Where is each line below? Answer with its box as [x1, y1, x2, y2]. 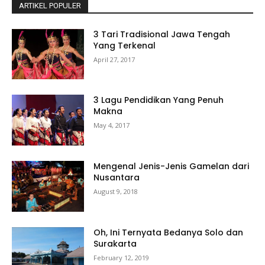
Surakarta [93, 237, 137, 250]
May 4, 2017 [93, 121, 130, 130]
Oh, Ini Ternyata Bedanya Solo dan [93, 226, 244, 238]
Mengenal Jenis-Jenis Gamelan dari [93, 160, 250, 172]
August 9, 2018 [93, 186, 138, 196]
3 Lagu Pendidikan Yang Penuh [93, 94, 224, 106]
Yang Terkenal [93, 39, 156, 51]
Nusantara [93, 171, 140, 183]
